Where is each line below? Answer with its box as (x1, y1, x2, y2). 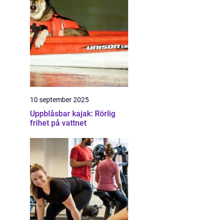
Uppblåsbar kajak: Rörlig (30, 109, 115, 118)
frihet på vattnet (30, 118, 86, 128)
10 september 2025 (30, 96, 89, 104)
